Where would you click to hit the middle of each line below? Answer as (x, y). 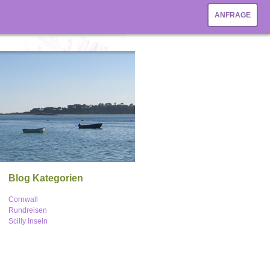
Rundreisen (27, 210)
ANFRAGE (233, 15)
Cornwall (23, 199)
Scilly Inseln (28, 221)
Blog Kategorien (46, 178)
